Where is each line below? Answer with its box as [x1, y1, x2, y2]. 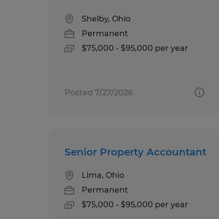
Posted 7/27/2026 [65, 88, 133, 97]
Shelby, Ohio [82, 14, 131, 23]
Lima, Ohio [82, 170, 124, 180]
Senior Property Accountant [65, 146, 206, 158]
